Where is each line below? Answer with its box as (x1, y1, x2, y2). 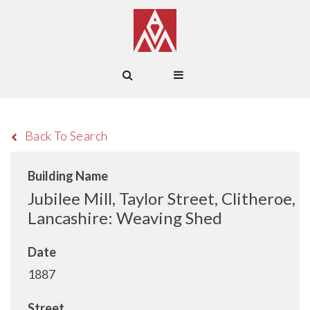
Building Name (28, 168, 108, 183)
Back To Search (24, 128, 108, 143)
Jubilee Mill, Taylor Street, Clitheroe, (28, 188, 295, 208)
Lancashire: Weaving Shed (28, 208, 222, 228)
